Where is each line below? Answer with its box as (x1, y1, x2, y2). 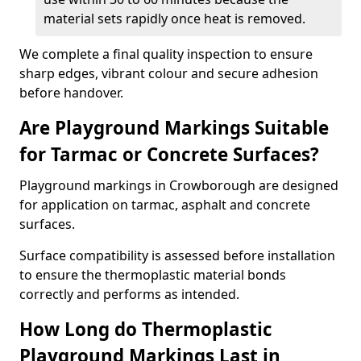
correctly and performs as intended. (19, 285, 239, 303)
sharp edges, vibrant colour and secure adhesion (19, 64, 318, 82)
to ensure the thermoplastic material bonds (19, 266, 286, 284)
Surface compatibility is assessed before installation (19, 247, 335, 264)
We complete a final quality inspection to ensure (19, 45, 313, 63)
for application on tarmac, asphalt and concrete (19, 196, 310, 214)
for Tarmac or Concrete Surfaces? (19, 142, 319, 167)
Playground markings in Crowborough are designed (19, 176, 338, 194)
